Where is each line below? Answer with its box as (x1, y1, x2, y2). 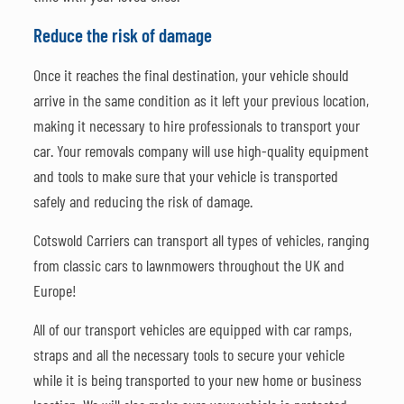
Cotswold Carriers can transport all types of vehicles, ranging (32, 229, 369, 250)
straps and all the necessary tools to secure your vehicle (32, 344, 344, 364)
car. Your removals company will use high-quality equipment (32, 140, 369, 161)
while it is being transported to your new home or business (32, 369, 362, 390)
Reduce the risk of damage (32, 23, 212, 46)
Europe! (32, 280, 77, 300)
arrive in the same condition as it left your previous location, (32, 89, 369, 110)
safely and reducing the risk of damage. (32, 190, 252, 211)
